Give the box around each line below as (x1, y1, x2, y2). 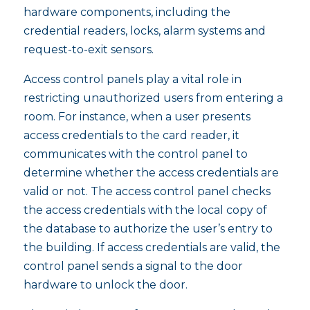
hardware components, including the (23, 6, 230, 19)
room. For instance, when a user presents (23, 110, 250, 123)
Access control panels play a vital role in (23, 73, 241, 86)
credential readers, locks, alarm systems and (23, 24, 266, 37)
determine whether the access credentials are (23, 166, 279, 179)
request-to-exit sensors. (23, 43, 154, 56)
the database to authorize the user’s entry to (23, 222, 273, 235)
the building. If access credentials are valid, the (23, 241, 280, 254)
